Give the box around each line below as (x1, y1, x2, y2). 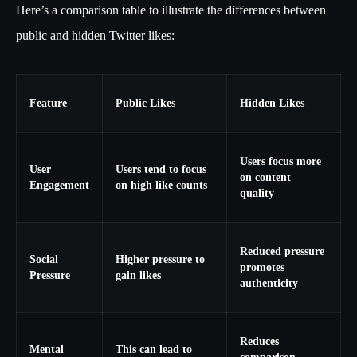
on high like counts (116, 179, 207, 192)
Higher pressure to (116, 253, 205, 266)
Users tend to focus (116, 163, 206, 176)
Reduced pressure (240, 245, 324, 258)
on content (240, 171, 291, 184)
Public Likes (116, 97, 175, 110)
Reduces (240, 335, 279, 348)
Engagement (29, 179, 89, 192)
